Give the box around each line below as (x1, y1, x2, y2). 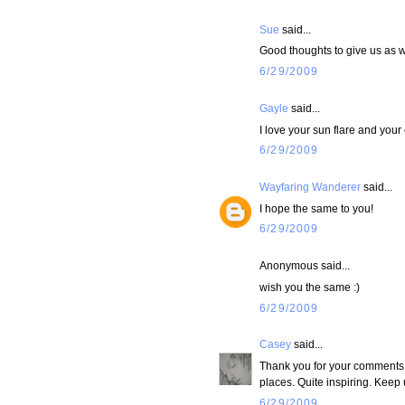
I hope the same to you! (259, 202, 373, 214)
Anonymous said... (259, 259, 350, 271)
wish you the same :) (259, 280, 360, 293)
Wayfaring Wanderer (259, 180, 361, 193)
